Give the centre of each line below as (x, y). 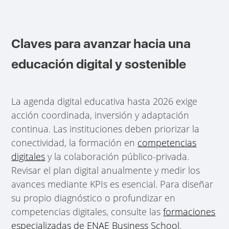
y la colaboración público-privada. (117, 157)
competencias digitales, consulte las (87, 212)
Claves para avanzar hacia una (101, 44)
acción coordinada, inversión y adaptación (100, 115)
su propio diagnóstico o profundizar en (94, 198)
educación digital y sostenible (99, 64)
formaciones (189, 212)
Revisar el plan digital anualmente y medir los (106, 170)
